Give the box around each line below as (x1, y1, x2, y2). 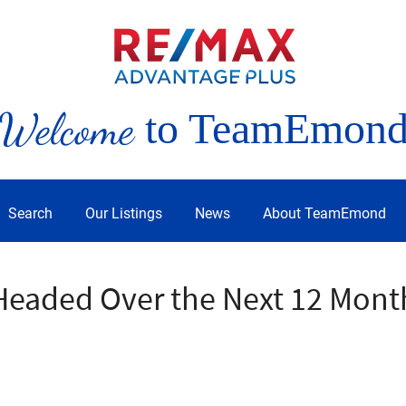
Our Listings (85, 205, 162, 222)
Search (8, 205, 53, 222)
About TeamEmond (263, 205, 386, 222)
